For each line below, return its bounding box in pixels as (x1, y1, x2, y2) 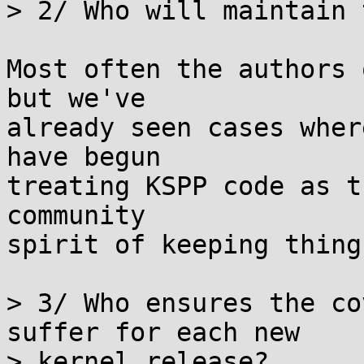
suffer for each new (6, 318, 300, 347)
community (6, 201, 145, 230)
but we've (6, 84, 145, 113)
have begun (6, 142, 161, 171)
